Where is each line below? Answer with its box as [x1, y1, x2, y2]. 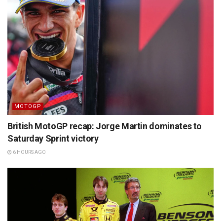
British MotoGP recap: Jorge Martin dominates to [7, 121, 202, 132]
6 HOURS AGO [12, 149, 46, 155]
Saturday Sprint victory [7, 133, 99, 144]
